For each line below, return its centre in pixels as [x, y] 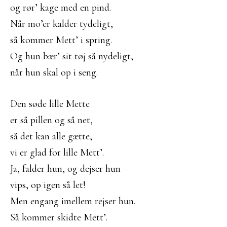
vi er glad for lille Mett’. [57, 153]
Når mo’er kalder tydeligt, [62, 24]
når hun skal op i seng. [54, 72]
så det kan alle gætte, [51, 136]
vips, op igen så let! [48, 185]
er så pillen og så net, [51, 120]
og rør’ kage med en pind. [61, 8]
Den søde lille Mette [50, 104]
